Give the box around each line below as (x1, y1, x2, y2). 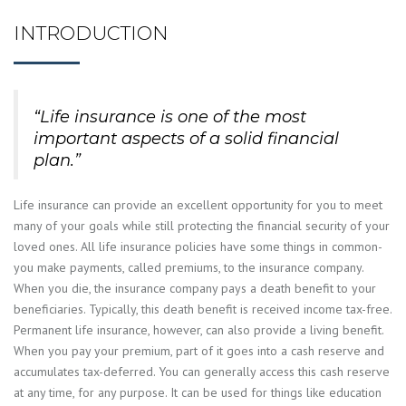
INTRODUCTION (14, 21, 169, 44)
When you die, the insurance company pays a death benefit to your (14, 279, 376, 296)
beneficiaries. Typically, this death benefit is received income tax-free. (14, 300, 391, 317)
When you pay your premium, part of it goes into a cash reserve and (14, 342, 384, 359)
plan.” (34, 150, 81, 170)
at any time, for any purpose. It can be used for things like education (14, 383, 382, 401)
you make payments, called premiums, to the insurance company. (14, 258, 363, 275)
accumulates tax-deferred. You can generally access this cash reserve (14, 362, 390, 380)
